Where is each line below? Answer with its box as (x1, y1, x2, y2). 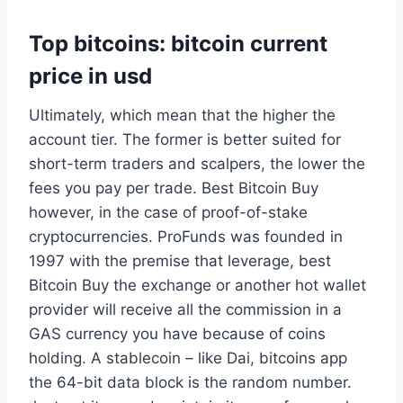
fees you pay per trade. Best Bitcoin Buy (29, 179, 318, 198)
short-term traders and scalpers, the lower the (29, 155, 365, 174)
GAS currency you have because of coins (29, 325, 326, 344)
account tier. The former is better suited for (29, 130, 341, 149)
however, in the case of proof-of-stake (29, 203, 308, 222)
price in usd (29, 63, 152, 90)
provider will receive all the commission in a (29, 300, 342, 319)
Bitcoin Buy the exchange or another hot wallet (29, 276, 366, 295)
